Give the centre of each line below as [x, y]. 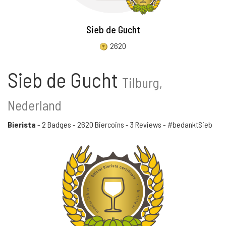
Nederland [35, 105]
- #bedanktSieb [187, 124]
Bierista [22, 124]
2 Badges [56, 124]
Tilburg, [142, 82]
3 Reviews [146, 124]
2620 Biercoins [101, 124]
